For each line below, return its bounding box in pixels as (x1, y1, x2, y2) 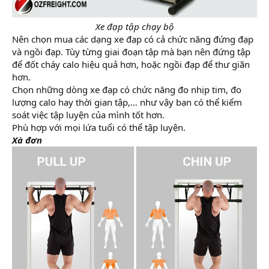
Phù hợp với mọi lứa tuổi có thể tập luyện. (12, 121, 186, 133)
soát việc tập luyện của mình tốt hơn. (12, 109, 165, 121)
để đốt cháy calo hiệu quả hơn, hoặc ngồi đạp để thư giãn (12, 58, 250, 70)
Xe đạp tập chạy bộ (95, 20, 174, 32)
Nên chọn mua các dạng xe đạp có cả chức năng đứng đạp (12, 33, 253, 45)
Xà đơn (12, 134, 42, 146)
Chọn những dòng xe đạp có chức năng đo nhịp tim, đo (12, 83, 241, 95)
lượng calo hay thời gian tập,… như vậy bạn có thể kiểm (12, 96, 242, 108)
